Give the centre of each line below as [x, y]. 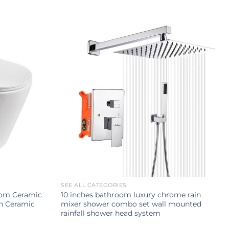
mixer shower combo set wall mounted [131, 204]
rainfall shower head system [111, 213]
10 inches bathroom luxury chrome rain [131, 194]
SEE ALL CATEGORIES [94, 185]
